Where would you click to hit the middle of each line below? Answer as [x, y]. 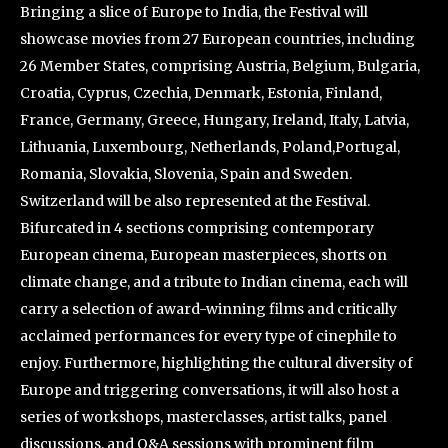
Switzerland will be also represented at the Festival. [195, 200]
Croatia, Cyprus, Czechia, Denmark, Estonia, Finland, [201, 92]
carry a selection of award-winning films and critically [208, 308]
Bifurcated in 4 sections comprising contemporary [197, 227]
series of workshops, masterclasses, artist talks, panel [203, 416]
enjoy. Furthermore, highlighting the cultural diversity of [216, 362]
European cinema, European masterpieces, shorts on [203, 254]
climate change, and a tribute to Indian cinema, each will [214, 281]
